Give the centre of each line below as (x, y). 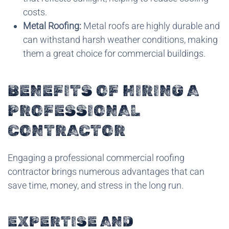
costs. (35, 12)
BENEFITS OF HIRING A (103, 90)
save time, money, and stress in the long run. (96, 185)
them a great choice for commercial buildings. (114, 53)
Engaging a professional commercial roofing (96, 157)
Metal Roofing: (52, 26)
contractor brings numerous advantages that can (106, 171)
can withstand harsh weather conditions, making (120, 39)
